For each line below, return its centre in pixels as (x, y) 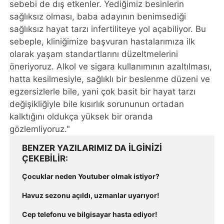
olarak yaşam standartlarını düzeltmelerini (94, 54)
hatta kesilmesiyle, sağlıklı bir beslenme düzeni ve (110, 79)
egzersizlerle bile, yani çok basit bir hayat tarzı (103, 92)
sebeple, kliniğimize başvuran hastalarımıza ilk (102, 42)
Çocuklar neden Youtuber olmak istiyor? (91, 176)
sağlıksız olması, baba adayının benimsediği (98, 17)
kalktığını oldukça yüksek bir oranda (81, 117)
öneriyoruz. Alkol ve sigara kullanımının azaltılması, (111, 67)
